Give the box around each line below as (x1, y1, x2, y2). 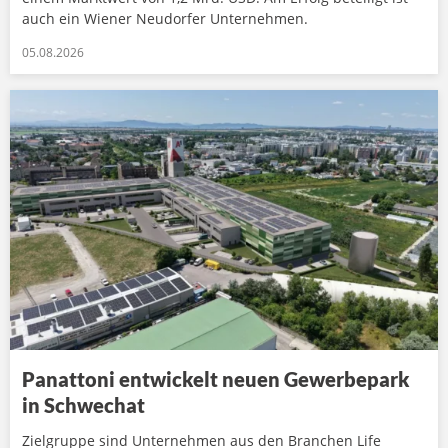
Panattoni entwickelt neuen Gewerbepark (22, 366, 410, 391)
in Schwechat (22, 392, 145, 417)
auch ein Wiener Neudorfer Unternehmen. (22, 9, 308, 28)
